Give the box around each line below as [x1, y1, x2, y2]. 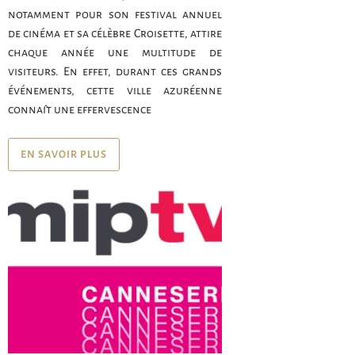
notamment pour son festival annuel [8, 7, 222, 21]
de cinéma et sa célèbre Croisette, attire [8, 26, 222, 40]
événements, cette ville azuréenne [8, 83, 222, 97]
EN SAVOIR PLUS [21, 148, 107, 160]
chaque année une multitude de [8, 45, 222, 59]
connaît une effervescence [8, 102, 151, 116]
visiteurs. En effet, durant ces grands [8, 64, 222, 78]
